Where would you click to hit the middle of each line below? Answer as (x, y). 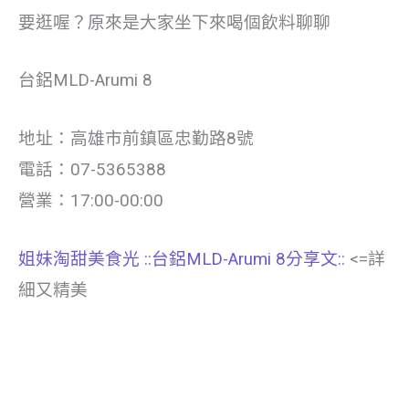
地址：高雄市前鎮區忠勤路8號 (136, 139)
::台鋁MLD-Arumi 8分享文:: (247, 260)
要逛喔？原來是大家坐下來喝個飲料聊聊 (174, 22)
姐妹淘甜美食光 (79, 260)
